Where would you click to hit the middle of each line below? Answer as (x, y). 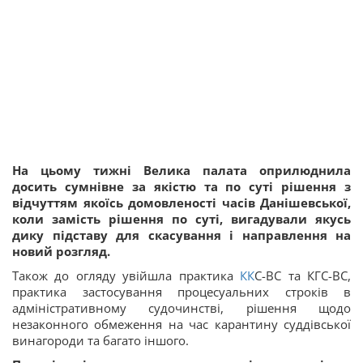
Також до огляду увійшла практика (126, 275)
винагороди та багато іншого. (100, 340)
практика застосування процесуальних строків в (181, 291)
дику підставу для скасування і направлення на (181, 235)
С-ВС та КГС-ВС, (303, 275)
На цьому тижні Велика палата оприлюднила (181, 170)
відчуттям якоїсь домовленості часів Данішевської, (181, 202)
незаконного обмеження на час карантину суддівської (181, 324)
